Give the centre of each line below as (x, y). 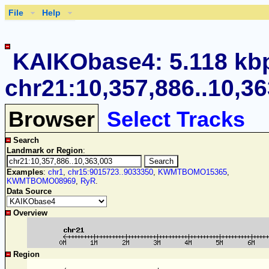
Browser (52, 120)
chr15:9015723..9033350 (110, 172)
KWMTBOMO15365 (192, 172)
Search (26, 141)
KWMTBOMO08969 (41, 181)
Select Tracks (176, 120)
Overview (30, 213)
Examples (25, 172)
